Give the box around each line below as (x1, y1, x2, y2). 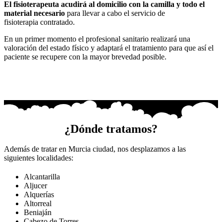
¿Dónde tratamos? (64, 122, 158, 136)
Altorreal (24, 199, 52, 208)
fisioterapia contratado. (4, 18, 75, 27)
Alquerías (24, 190, 54, 199)
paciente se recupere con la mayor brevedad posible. (4, 53, 166, 61)
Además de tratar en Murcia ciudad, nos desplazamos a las (4, 145, 186, 154)
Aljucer (24, 181, 49, 190)
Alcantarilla (24, 172, 60, 181)
